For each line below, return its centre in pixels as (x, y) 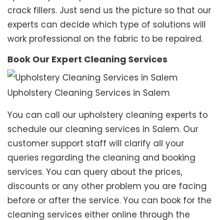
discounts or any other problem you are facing (107, 186)
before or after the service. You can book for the (110, 200)
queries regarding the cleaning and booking (101, 157)
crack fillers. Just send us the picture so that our (109, 11)
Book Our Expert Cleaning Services (87, 59)
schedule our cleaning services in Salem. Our (103, 129)
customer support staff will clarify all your (96, 143)
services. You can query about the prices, (95, 172)
